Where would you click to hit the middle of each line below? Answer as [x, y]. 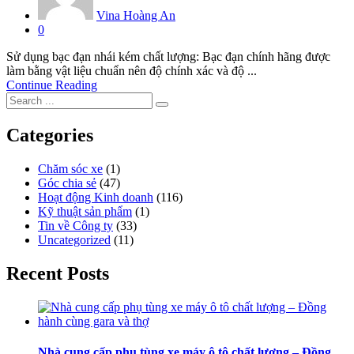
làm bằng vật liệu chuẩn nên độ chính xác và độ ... [132, 71]
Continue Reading [52, 85]
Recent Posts [58, 273]
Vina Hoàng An [136, 16]
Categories [50, 135]
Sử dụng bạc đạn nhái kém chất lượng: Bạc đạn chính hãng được [168, 57]
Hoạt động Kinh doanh [96, 197]
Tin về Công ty [75, 225]
